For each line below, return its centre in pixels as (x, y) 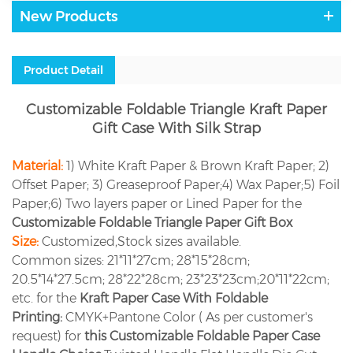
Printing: (37, 317)
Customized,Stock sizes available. (141, 241)
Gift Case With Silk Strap (176, 128)
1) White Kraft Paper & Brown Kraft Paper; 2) (196, 165)
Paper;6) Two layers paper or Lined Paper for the (157, 203)
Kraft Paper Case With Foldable (174, 298)
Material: (37, 165)
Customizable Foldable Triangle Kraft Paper (176, 109)
